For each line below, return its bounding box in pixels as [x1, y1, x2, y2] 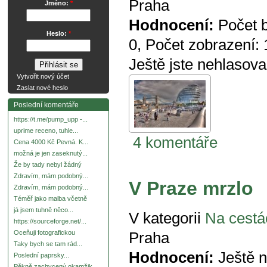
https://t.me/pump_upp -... [14, 116, 88, 123]
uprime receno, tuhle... [14, 127, 78, 135]
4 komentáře [133, 134, 218, 151]
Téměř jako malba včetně [14, 195, 87, 203]
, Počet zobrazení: [137, 36, 263, 54]
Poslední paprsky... [14, 252, 69, 259]
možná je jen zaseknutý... [14, 150, 88, 157]
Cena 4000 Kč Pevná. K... [14, 138, 88, 146]
